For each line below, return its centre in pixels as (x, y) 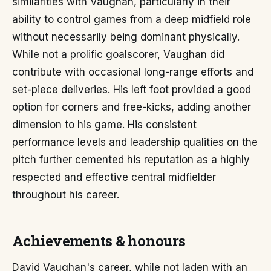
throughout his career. (66, 195)
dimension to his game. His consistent (104, 125)
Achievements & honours (99, 241)
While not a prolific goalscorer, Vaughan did (118, 54)
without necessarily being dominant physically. (126, 37)
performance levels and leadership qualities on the (135, 142)
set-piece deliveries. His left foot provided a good (132, 90)
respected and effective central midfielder (114, 177)
